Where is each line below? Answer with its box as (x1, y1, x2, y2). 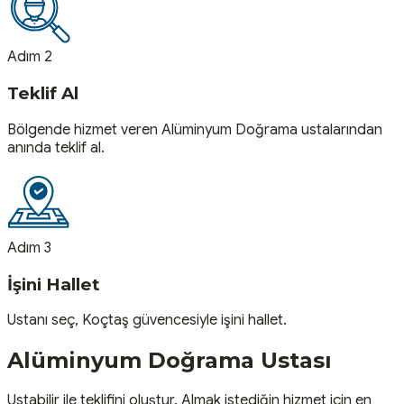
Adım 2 (7, 48, 52, 67)
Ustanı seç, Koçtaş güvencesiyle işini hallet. (7, 311, 287, 330)
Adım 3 (7, 238, 51, 257)
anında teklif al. (7, 138, 105, 157)
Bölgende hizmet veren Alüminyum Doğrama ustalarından (7, 120, 382, 139)
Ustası (254, 347, 332, 374)
